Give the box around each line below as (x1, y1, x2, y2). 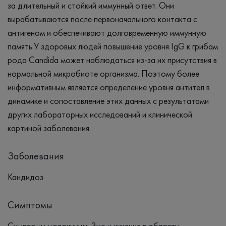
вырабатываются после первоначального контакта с (8, 13, 197, 25)
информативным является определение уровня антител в (8, 81, 210, 93)
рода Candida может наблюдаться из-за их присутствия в (8, 53, 217, 66)
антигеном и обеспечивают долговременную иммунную (8, 26, 206, 38)
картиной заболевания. (8, 122, 91, 134)
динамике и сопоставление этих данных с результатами (8, 94, 209, 106)
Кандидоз (8, 171, 43, 183)
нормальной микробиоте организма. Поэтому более (8, 67, 199, 79)
